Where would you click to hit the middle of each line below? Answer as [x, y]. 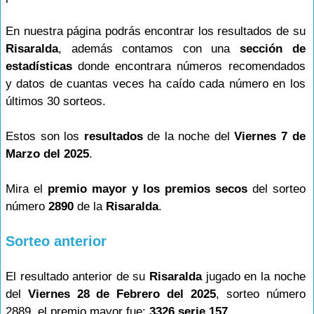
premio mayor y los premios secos [147, 189]
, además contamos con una [149, 49]
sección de [272, 49]
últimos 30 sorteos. [56, 101]
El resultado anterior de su [78, 277]
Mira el [27, 189]
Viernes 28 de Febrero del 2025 [122, 294]
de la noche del [189, 136]
